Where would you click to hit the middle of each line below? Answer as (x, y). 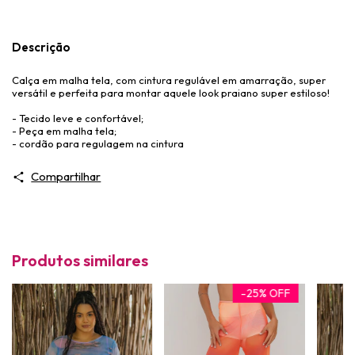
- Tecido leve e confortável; (78, 118)
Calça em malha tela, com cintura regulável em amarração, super (169, 80)
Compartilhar (66, 176)
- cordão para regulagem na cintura (98, 143)
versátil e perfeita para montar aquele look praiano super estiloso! (171, 92)
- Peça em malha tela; (64, 130)
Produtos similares (80, 260)
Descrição (41, 47)
